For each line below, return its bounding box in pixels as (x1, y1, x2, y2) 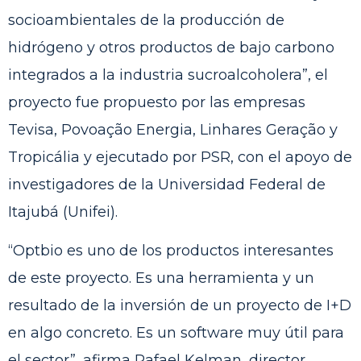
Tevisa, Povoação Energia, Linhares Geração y (8, 120, 338, 139)
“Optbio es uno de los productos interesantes (8, 242, 334, 260)
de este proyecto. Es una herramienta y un (8, 269, 314, 288)
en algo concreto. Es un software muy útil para (8, 324, 344, 342)
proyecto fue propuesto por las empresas (8, 93, 305, 111)
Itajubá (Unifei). (8, 202, 118, 221)
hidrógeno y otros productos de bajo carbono (8, 38, 334, 56)
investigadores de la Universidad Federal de (8, 175, 326, 193)
